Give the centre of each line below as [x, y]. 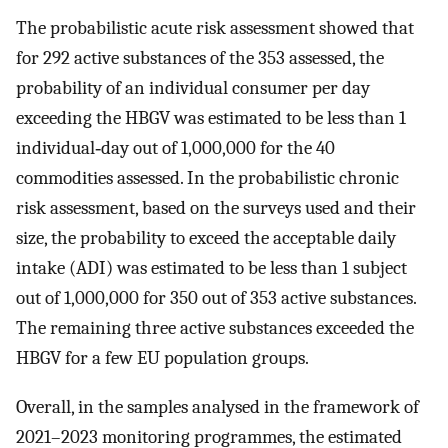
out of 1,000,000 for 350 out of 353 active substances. [216, 297]
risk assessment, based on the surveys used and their [216, 207]
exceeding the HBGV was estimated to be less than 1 [211, 117]
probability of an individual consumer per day [193, 87]
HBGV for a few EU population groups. [162, 357]
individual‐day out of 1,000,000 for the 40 [175, 147]
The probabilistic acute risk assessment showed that [215, 27]
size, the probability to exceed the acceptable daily [206, 237]
